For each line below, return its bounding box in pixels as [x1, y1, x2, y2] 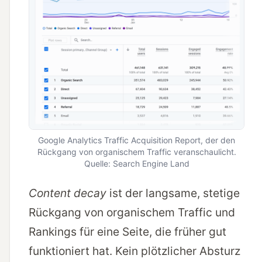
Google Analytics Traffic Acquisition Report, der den [38, 135, 235, 146]
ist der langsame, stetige [106, 186, 240, 201]
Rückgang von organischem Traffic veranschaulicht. [37, 147, 236, 157]
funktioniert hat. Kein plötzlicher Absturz [29, 244, 240, 258]
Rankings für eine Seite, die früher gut [29, 225, 226, 239]
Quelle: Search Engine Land [84, 158, 189, 169]
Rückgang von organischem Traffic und [29, 205, 235, 220]
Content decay [29, 186, 106, 201]
